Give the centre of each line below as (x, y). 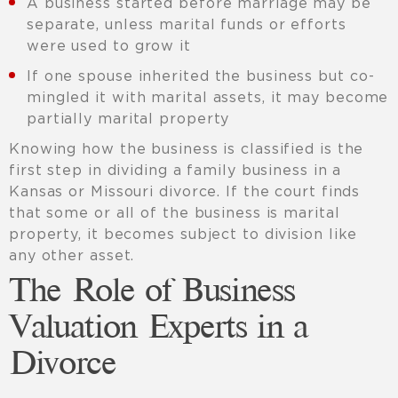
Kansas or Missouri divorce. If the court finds (185, 191)
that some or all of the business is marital (175, 213)
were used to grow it (109, 46)
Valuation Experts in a (159, 329)
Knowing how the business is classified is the (187, 149)
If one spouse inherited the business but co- (201, 76)
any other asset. (72, 255)
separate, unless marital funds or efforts (187, 24)
